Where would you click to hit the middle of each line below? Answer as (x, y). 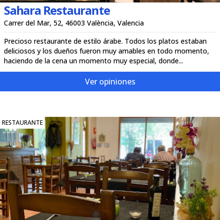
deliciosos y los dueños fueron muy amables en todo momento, (107, 51)
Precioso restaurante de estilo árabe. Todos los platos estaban (105, 41)
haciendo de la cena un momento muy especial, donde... (94, 61)
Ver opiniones (110, 82)
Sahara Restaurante (57, 10)
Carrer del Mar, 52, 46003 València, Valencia (74, 23)
